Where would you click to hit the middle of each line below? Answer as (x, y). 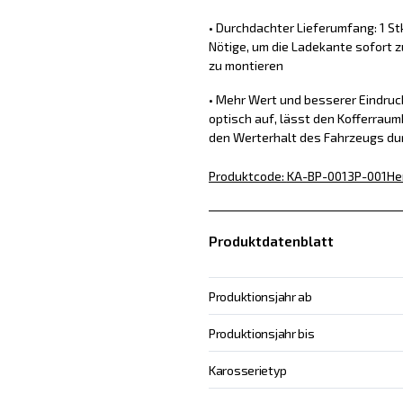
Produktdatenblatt (271, 241)
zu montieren (246, 65)
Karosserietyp (247, 370)
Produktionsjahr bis (261, 333)
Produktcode (245, 175)
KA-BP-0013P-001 (336, 175)
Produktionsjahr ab (260, 296)
